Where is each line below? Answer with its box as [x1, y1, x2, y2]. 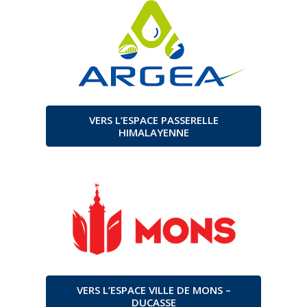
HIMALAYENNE [118, 125, 189, 140]
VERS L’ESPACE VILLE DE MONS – [76, 283, 231, 297]
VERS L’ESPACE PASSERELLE [88, 113, 219, 127]
